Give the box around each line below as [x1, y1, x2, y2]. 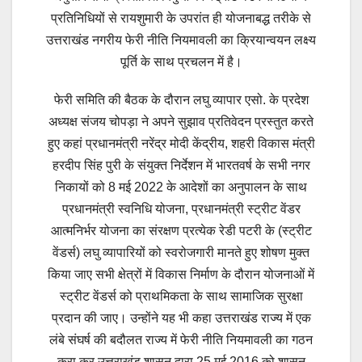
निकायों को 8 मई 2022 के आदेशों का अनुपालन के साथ [55, 180, 307, 195]
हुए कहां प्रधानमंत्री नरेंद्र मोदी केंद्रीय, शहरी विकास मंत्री [47, 137, 315, 151]
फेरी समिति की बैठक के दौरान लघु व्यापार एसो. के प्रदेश [53, 93, 309, 107]
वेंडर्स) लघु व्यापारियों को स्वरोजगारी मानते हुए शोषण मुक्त [53, 246, 309, 260]
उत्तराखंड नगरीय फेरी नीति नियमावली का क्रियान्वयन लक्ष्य [46, 33, 316, 48]
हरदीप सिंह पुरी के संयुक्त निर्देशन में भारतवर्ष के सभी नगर [52, 158, 310, 173]
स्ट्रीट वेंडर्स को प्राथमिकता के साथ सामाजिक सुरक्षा [59, 289, 303, 304]
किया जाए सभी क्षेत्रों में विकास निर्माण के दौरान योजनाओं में [48, 267, 314, 282]
